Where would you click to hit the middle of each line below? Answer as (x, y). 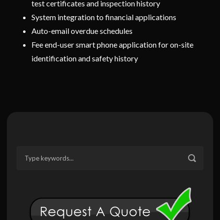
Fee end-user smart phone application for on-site (112, 44)
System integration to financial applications (104, 17)
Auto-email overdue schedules (82, 30)
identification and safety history (85, 58)
